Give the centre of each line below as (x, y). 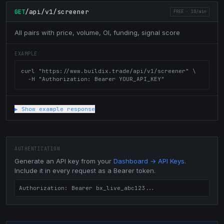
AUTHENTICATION (37, 149)
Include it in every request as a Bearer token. (85, 170)
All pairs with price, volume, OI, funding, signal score (97, 32)
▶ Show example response (55, 109)
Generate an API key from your (64, 161)
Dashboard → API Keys (149, 161)
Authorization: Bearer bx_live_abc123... (87, 188)
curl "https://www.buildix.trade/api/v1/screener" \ (108, 71)
